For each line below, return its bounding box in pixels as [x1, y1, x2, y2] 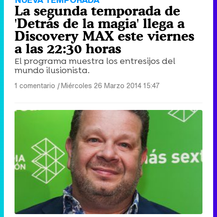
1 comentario [15, 80, 55, 91]
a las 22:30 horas [15, 40, 121, 56]
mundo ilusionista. [15, 64, 90, 76]
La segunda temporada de [15, 2, 180, 18]
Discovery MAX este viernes [15, 28, 194, 44]
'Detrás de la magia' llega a [15, 15, 185, 31]
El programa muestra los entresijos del [15, 55, 175, 67]
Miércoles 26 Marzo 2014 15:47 [61, 80, 160, 91]
